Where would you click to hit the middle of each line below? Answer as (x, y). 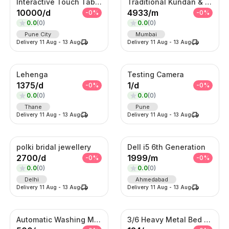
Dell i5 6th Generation (166, 147)
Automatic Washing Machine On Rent (97, 219)
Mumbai (146, 34)
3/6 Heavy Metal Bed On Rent (207, 219)
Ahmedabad (152, 179)
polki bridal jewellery (53, 147)
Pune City (38, 34)
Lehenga (32, 74)
